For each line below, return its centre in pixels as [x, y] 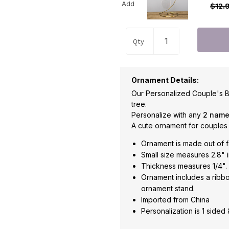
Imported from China [176, 199]
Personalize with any [167, 114]
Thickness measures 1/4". [184, 166]
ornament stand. [168, 188]
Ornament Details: [165, 80]
